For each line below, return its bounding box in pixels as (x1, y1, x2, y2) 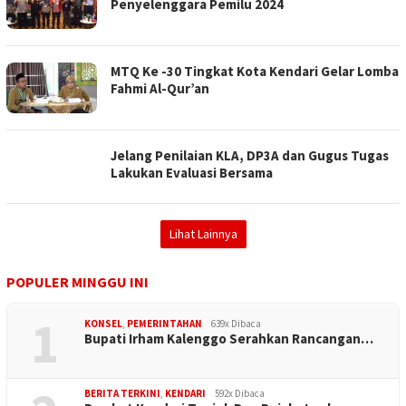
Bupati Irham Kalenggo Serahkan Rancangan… (84, 330, 373, 348)
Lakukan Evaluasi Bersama (111, 164, 273, 182)
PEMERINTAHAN (127, 317, 202, 331)
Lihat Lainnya (169, 226, 237, 243)
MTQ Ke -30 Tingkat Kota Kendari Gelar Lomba (111, 63, 399, 81)
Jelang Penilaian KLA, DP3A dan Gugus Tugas (111, 147, 389, 165)
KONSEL (84, 317, 122, 331)
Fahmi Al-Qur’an (111, 80, 209, 98)
